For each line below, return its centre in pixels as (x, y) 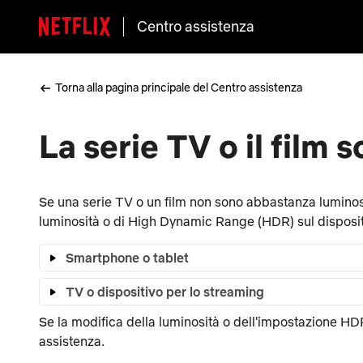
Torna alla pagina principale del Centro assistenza (179, 88)
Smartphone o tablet (127, 257)
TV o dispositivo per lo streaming (165, 291)
